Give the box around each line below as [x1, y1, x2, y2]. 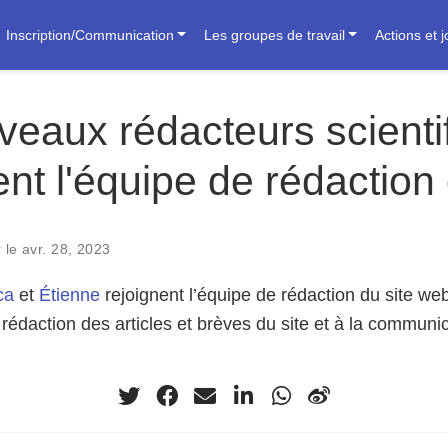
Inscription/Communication [5, 26, 174, 43]
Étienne [39, 285, 100, 305]
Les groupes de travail [203, 26, 345, 43]
